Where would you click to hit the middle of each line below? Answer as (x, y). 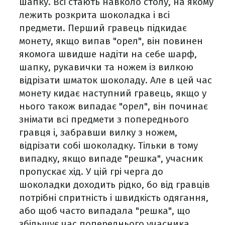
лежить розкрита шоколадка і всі (94, 15)
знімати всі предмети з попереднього (104, 120)
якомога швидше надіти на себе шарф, (108, 54)
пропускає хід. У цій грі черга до (91, 172)
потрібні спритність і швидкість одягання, (114, 198)
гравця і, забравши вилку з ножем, (98, 133)
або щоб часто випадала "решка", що (105, 211)
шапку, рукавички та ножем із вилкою (106, 67)
